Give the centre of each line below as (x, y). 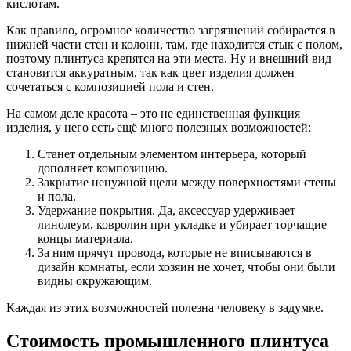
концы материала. (85, 238)
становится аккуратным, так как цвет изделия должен (150, 72)
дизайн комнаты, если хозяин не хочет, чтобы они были (186, 266)
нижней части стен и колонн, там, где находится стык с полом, (174, 44)
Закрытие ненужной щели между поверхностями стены (187, 182)
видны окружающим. (95, 280)
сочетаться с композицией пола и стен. (110, 86)
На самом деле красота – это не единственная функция (153, 113)
